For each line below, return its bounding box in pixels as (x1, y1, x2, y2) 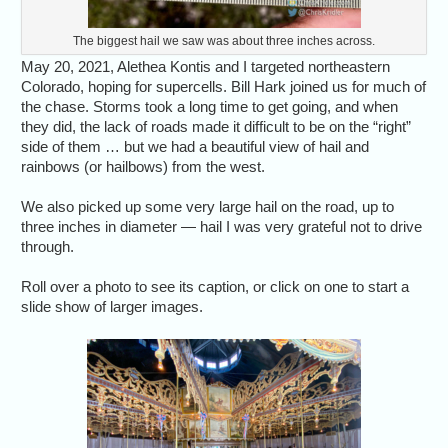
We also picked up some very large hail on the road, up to (21, 197, 395, 215)
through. (21, 237, 75, 255)
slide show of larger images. (21, 297, 204, 315)
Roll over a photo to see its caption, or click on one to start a (21, 277, 410, 295)
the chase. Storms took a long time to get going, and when (21, 97, 399, 115)
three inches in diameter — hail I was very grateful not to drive (21, 217, 423, 235)
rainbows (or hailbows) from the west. (21, 157, 266, 175)
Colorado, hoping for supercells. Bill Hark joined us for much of (21, 77, 427, 95)
